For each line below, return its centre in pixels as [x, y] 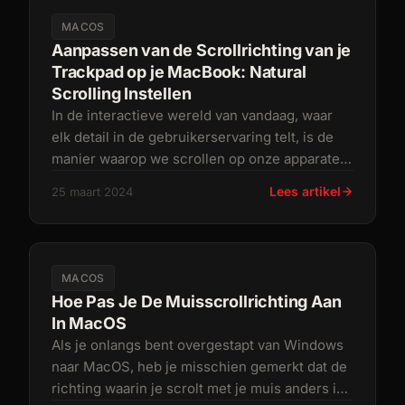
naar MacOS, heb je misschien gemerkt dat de [199, 367]
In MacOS [89, 323]
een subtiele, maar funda [131, 180]
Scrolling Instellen [122, 94]
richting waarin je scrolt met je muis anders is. [199, 388]
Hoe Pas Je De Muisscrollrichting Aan [197, 301]
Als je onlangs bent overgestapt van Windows [198, 345]
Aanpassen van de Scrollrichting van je [202, 50]
